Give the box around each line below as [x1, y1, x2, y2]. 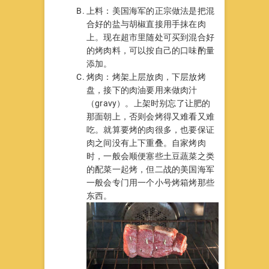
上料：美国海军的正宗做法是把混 [86, 6, 214, 16]
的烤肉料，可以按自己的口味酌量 [86, 46, 214, 55]
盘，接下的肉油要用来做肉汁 [86, 85, 198, 95]
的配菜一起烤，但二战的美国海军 [86, 165, 214, 174]
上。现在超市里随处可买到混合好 [86, 32, 214, 42]
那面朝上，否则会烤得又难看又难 [86, 112, 214, 121]
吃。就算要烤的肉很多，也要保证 [86, 125, 214, 134]
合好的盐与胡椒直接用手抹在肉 [86, 19, 206, 29]
